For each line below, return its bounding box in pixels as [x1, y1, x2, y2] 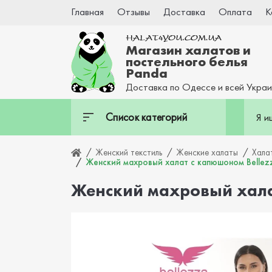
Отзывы [117, 5, 150, 18]
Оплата [219, 5, 252, 18]
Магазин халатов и [126, 41, 251, 59]
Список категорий [106, 110, 187, 124]
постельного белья [126, 52, 248, 70]
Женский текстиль [95, 146, 162, 158]
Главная [71, 5, 104, 18]
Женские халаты [176, 146, 238, 158]
